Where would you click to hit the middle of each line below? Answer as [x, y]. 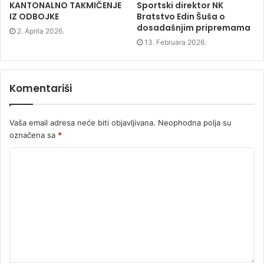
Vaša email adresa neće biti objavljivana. [82, 123]
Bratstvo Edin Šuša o [181, 17]
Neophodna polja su [194, 123]
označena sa [34, 135]
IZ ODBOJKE [34, 17]
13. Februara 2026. [175, 42]
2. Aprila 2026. [41, 31]
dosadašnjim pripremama [194, 28]
